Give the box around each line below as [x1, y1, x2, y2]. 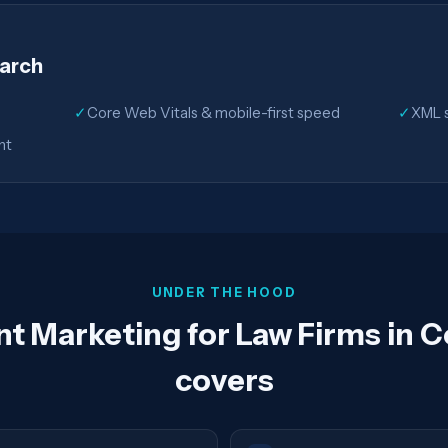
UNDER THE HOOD [151, 284, 297, 300]
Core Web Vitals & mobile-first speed [87, 103, 341, 122]
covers [174, 361, 274, 399]
